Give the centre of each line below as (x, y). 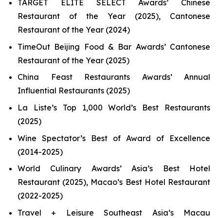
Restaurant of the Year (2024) (74, 29)
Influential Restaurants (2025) (74, 91)
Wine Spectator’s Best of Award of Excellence (114, 138)
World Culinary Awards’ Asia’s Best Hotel (114, 169)
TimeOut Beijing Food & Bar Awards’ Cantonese (114, 46)
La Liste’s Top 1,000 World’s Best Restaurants (114, 107)
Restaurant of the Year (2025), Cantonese (114, 16)
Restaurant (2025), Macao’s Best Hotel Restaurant (114, 182)
